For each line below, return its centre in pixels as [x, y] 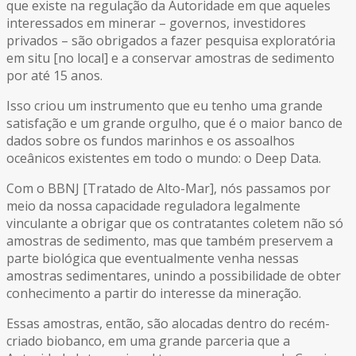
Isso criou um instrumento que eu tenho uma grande [164, 106]
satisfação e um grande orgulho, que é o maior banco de [174, 124]
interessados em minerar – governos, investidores [156, 23]
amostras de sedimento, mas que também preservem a [170, 241]
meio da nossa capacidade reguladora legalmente [153, 206]
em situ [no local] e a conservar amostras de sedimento [170, 58]
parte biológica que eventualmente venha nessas [153, 259]
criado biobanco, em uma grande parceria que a [148, 341]
